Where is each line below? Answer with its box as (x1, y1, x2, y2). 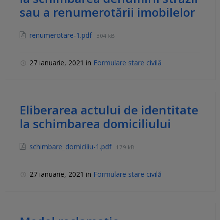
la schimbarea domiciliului (20, 115, 171, 132)
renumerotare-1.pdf (29, 30, 94, 40)
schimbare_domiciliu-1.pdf (29, 142, 113, 152)
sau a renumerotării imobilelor (20, 4, 195, 21)
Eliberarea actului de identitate (20, 102, 198, 118)
